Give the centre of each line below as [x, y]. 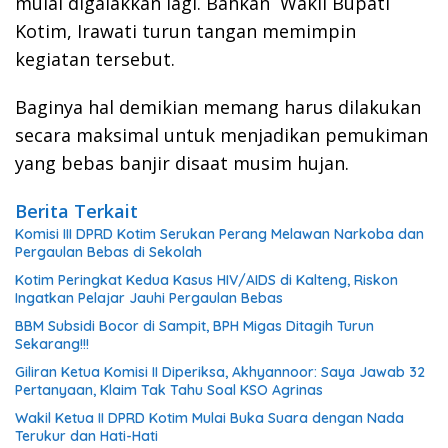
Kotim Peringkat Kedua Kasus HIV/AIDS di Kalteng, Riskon [206, 280]
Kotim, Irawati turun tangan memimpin [185, 31]
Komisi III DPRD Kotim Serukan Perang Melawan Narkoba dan [219, 234]
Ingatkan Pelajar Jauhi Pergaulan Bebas [149, 298]
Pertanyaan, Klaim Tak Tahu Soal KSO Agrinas [169, 390]
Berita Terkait [76, 211]
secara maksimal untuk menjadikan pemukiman [221, 135]
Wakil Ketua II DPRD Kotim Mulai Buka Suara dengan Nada [209, 418]
